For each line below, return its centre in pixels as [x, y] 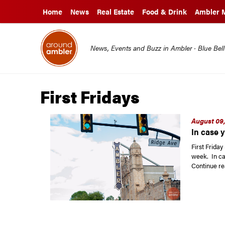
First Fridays [90, 96]
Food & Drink [164, 12]
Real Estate [116, 12]
